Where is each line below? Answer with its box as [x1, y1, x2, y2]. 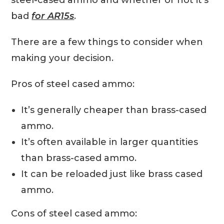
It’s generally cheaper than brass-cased [21, 104, 207, 116]
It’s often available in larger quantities [21, 136, 198, 148]
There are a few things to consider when [11, 36, 203, 48]
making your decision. [11, 52, 114, 64]
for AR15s [31, 10, 74, 22]
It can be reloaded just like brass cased [21, 168, 203, 180]
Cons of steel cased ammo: [11, 208, 137, 219]
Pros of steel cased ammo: [11, 78, 135, 90]
